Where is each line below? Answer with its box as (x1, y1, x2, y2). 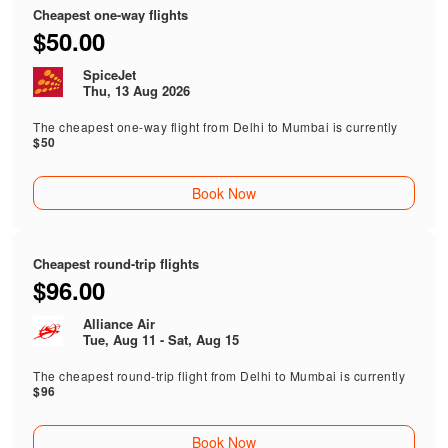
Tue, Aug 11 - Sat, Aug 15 (83, 330, 240, 350)
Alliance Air (83, 314, 156, 334)
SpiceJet (83, 65, 137, 85)
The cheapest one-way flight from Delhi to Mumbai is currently (33, 118, 398, 136)
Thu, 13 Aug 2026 (83, 81, 191, 101)
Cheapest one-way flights (33, 5, 189, 25)
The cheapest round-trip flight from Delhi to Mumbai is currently (33, 367, 406, 385)
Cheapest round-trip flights (33, 254, 200, 274)
